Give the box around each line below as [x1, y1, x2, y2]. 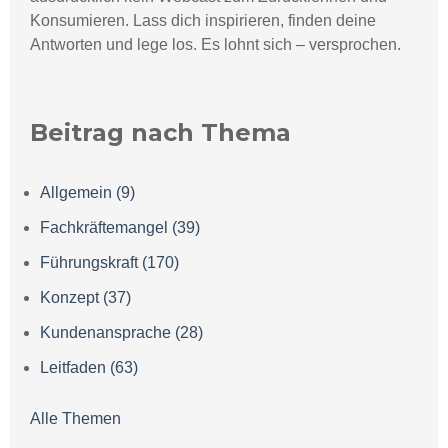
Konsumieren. [30, 12, 133, 30]
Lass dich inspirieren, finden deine [133, 12, 376, 30]
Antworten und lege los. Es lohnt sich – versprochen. [30, 36, 401, 54]
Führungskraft [40, 254, 142, 272]
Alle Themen [30, 410, 121, 428]
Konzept [40, 289, 103, 307]
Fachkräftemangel [40, 219, 172, 237]
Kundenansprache [40, 324, 175, 342]
